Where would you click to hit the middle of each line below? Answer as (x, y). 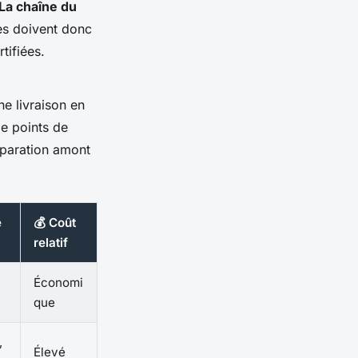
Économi (58, 282)
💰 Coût (55, 222)
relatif (51, 242)
